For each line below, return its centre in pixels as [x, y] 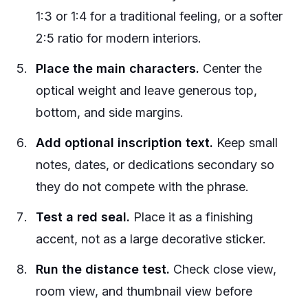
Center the [231, 68]
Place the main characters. [118, 68]
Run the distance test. [103, 269]
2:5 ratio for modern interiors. [119, 38]
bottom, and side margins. [110, 112]
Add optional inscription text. [124, 143]
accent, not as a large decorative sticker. [151, 239]
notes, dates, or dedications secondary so [155, 165]
